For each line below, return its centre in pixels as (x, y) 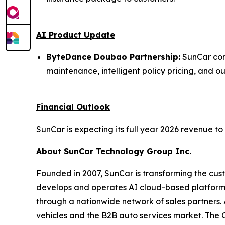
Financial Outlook (73, 107)
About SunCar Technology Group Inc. (114, 151)
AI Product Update (76, 34)
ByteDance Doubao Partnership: (113, 57)
